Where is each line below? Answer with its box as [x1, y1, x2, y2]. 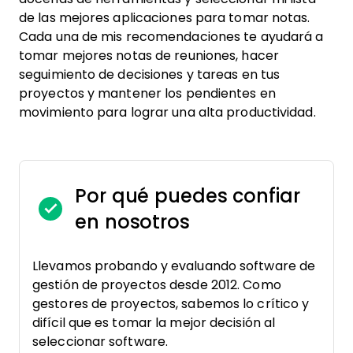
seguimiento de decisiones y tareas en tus [19, 68, 281, 81]
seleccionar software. [32, 335, 169, 348]
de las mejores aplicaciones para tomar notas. [19, 11, 310, 24]
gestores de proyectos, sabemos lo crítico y [32, 297, 310, 310]
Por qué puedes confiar [75, 185, 300, 206]
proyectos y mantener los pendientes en [19, 87, 276, 100]
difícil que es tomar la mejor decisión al [32, 316, 276, 329]
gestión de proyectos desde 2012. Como [32, 278, 281, 292]
